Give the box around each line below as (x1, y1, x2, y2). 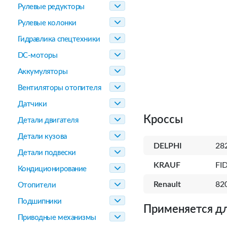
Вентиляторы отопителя (17, 84, 101, 92)
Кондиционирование (17, 165, 87, 173)
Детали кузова (17, 133, 67, 140)
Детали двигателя (17, 117, 79, 124)
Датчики (17, 100, 47, 108)
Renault (154, 180, 181, 188)
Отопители (17, 181, 56, 189)
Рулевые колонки (17, 19, 77, 27)
